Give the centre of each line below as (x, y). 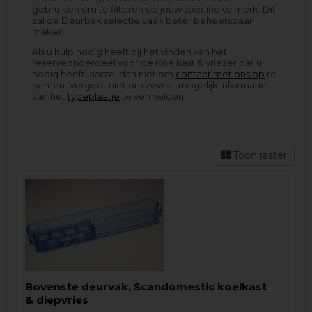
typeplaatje (94, 96)
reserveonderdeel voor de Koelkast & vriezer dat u (147, 63)
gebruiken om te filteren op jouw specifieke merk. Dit (154, 9)
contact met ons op (220, 74)
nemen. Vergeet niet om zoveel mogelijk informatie (150, 85)
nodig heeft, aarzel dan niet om (104, 74)
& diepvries (57, 300)
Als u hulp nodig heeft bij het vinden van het (130, 52)
